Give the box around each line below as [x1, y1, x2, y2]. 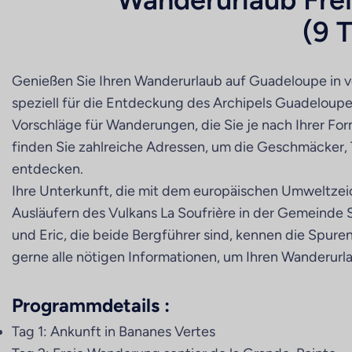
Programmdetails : [12, 294, 170, 317]
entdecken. [12, 160, 83, 178]
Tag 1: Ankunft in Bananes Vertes [12, 323, 215, 340]
